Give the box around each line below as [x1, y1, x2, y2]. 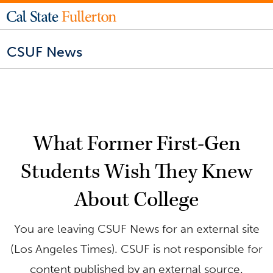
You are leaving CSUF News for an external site [13, 221, 260, 236]
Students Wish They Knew [21, 158, 252, 185]
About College [74, 186, 199, 213]
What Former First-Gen [32, 130, 241, 157]
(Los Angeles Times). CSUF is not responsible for [10, 241, 263, 256]
